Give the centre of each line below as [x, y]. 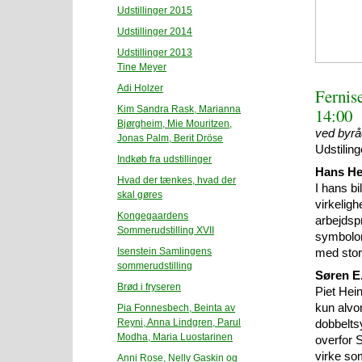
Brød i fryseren [149, 287]
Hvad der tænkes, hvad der [177, 180]
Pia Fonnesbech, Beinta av [176, 308]
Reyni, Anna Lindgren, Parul [179, 322]
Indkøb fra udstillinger [164, 159]
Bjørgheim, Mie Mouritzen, [175, 124]
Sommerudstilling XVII [166, 230]
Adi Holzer [140, 88]
